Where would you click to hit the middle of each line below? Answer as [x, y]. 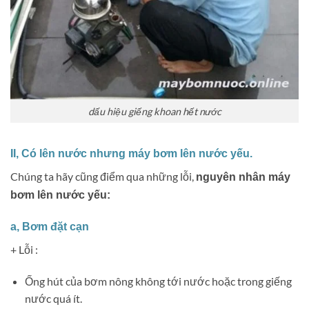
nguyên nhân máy [243, 177]
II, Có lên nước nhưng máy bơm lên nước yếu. [131, 154]
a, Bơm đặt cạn [50, 227]
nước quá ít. [53, 298]
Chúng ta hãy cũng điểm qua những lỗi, [103, 177]
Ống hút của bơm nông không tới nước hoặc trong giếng [158, 281]
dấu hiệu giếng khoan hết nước [154, 111]
